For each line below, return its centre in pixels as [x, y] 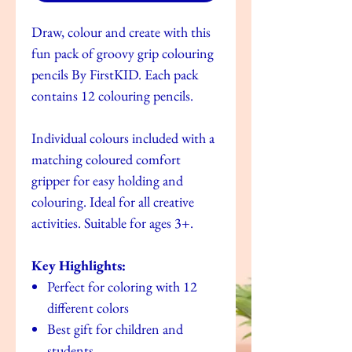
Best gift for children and [115, 328]
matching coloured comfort [106, 159]
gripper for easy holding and [107, 180]
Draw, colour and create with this [121, 31]
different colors [88, 307]
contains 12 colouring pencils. [112, 95]
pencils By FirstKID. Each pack [115, 74]
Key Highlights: [79, 265]
